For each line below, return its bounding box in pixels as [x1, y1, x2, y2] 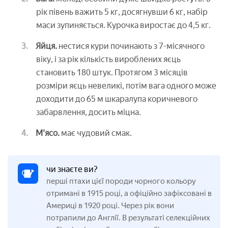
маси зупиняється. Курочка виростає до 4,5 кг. [36, 20, 211, 30]
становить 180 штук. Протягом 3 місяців [36, 67, 188, 77]
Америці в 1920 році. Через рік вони [46, 201, 174, 210]
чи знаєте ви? [46, 164, 98, 174]
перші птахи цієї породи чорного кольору [46, 176, 196, 186]
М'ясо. [36, 128, 60, 138]
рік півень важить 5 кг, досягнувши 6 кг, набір [36, 7, 208, 17]
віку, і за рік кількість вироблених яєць [36, 54, 181, 64]
